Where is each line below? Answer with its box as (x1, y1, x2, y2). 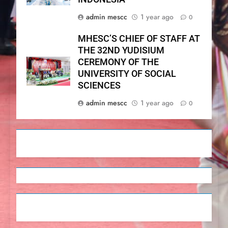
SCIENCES (78, 80, 121, 91)
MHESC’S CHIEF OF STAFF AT (78, 34, 200, 44)
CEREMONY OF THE (78, 57, 159, 68)
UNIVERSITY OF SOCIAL (78, 69, 176, 79)
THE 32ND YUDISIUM (78, 45, 164, 56)
